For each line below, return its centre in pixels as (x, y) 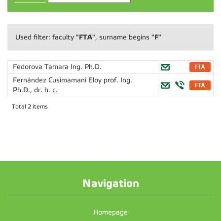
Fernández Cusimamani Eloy (58, 80)
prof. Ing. (118, 80)
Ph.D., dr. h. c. (35, 90)
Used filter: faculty (46, 37)
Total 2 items (30, 107)
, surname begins (123, 37)
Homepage (110, 212)
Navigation (110, 183)
